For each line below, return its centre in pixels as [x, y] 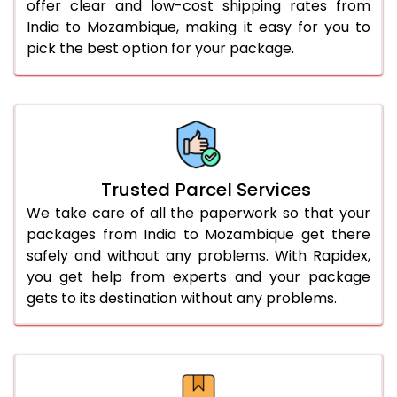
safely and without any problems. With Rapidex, [198, 255]
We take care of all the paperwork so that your [198, 213]
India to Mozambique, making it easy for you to [198, 27]
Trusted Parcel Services [206, 189]
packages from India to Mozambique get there [198, 234]
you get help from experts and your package [198, 276]
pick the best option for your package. [160, 48]
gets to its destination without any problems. [182, 298]
